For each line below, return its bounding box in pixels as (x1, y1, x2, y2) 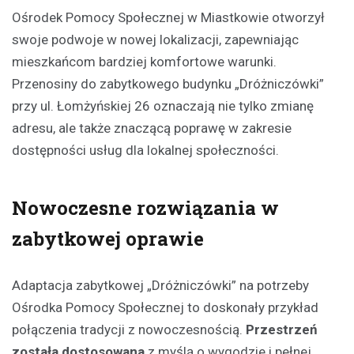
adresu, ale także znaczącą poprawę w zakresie (12, 120, 292, 137)
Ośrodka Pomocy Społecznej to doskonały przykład (12, 299, 318, 316)
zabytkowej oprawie (12, 226, 204, 252)
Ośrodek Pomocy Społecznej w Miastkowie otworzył (12, 9, 325, 26)
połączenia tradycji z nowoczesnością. (12, 322, 246, 338)
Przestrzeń (246, 322, 318, 338)
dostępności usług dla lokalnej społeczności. (12, 142, 279, 159)
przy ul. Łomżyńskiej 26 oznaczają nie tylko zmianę (12, 98, 314, 115)
